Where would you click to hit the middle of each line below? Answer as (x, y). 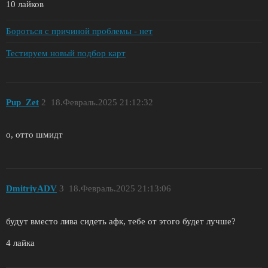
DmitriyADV (31, 188)
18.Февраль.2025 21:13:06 (120, 188)
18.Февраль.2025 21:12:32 (102, 102)
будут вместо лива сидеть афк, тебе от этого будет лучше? (121, 221)
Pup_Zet (22, 102)
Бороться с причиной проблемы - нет (79, 31)
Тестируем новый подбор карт (66, 53)
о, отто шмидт (34, 135)
